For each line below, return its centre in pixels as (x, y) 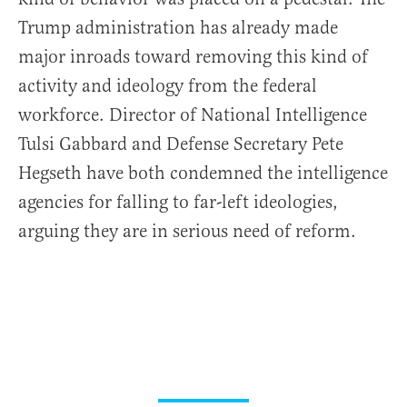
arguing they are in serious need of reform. (187, 232)
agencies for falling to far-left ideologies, (178, 203)
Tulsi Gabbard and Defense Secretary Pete (181, 144)
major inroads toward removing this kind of (193, 57)
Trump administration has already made (178, 28)
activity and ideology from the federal (168, 86)
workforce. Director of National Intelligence (193, 115)
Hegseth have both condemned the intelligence (203, 174)
